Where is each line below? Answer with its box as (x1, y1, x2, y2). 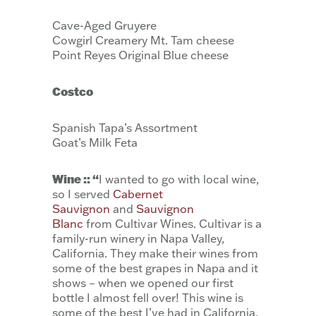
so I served (52, 186, 113, 201)
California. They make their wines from (52, 245, 258, 260)
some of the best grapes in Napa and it (52, 260, 258, 275)
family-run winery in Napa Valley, (52, 231, 224, 245)
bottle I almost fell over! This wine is (52, 290, 243, 305)
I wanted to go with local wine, (99, 171, 259, 186)
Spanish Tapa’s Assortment (52, 120, 197, 135)
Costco (52, 83, 93, 99)
